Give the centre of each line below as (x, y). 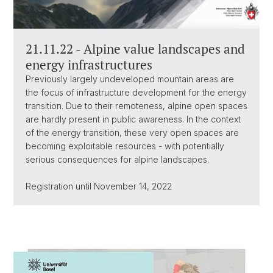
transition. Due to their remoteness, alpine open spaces (136, 105)
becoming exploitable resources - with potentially (125, 146)
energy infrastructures (89, 64)
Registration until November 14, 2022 (99, 186)
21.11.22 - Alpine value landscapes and (135, 48)
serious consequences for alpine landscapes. (117, 159)
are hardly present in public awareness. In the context (133, 119)
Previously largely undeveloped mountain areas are (130, 79)
